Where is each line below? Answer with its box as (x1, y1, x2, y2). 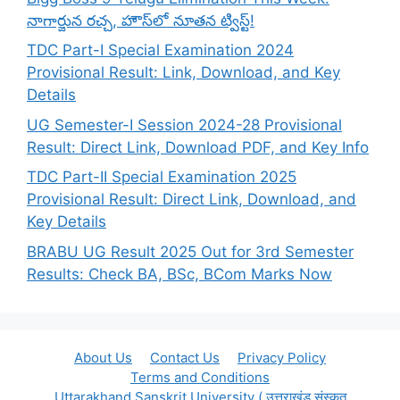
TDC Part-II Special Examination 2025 (27, 168, 296, 187)
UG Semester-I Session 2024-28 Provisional (27, 115, 342, 134)
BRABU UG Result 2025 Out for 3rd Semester (27, 242, 354, 261)
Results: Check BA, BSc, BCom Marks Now (27, 264, 332, 283)
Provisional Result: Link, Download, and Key (27, 63, 340, 82)
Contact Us (150, 348, 220, 366)
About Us (74, 348, 132, 366)
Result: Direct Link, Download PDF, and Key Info (27, 137, 369, 156)
